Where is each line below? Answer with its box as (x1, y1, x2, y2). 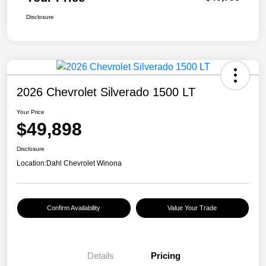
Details (87, 251, 114, 261)
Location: (17, 159, 46, 168)
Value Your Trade (167, 204, 217, 212)
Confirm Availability (47, 204, 101, 212)
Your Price (17, 109, 45, 116)
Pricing (151, 251, 180, 261)
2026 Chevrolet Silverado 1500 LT (17, 85, 195, 99)
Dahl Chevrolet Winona (46, 159, 122, 168)
